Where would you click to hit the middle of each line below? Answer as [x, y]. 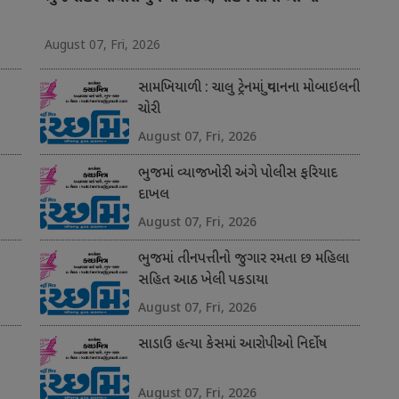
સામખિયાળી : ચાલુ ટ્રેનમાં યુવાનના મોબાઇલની [248, 89]
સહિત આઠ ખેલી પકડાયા [203, 281]
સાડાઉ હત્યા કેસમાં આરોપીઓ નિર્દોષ [232, 346]
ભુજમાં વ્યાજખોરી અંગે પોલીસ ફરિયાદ [237, 175]
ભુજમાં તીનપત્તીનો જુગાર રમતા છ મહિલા [243, 260]
